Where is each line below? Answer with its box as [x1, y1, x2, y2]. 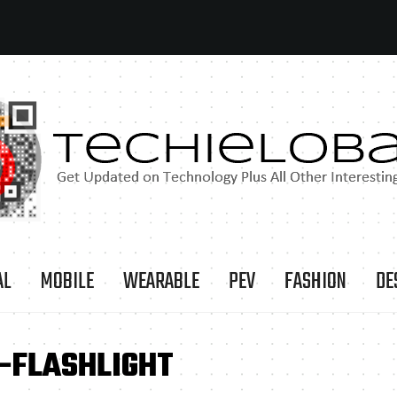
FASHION [284, 264, 346, 300]
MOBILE [41, 264, 94, 300]
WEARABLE [123, 264, 199, 300]
